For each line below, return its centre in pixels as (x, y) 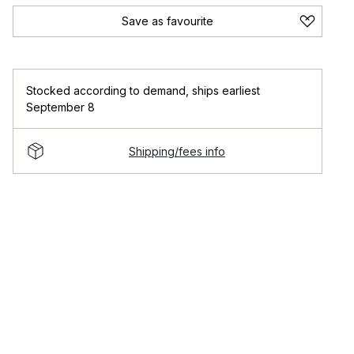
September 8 (60, 107)
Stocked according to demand (106, 90)
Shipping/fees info (177, 151)
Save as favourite (168, 21)
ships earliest (226, 90)
